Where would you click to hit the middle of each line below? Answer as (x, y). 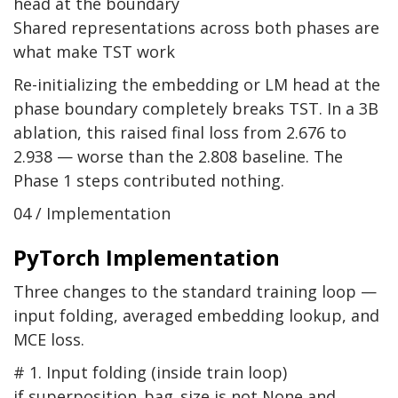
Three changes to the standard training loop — (195, 292)
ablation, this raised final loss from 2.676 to (180, 133)
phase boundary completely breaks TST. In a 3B (196, 109)
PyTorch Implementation (147, 258)
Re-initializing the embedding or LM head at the (197, 85)
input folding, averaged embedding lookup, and (196, 316)
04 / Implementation (92, 214)
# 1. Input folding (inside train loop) (150, 373)
